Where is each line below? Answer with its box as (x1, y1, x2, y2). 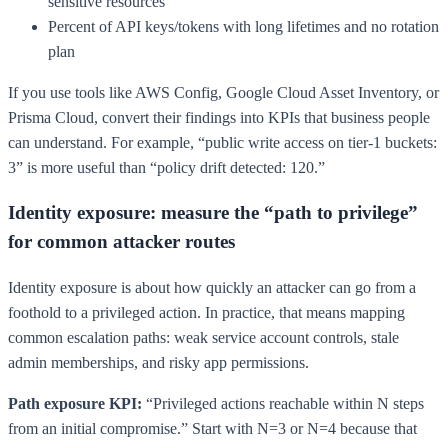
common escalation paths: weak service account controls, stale (8, 328, 399, 346)
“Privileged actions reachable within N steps (142, 394, 424, 412)
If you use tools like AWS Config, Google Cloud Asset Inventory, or (8, 83, 439, 101)
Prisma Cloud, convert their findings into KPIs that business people (8, 108, 430, 126)
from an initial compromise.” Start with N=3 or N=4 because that (8, 419, 417, 437)
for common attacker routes (8, 231, 235, 253)
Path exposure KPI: (8, 394, 142, 412)
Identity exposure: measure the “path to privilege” (8, 202, 418, 224)
